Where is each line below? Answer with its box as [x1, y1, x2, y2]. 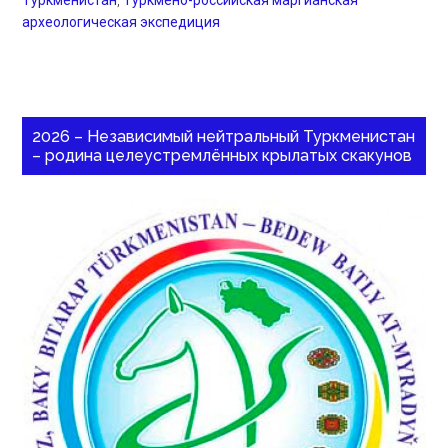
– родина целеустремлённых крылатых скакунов [32, 146, 413, 166]
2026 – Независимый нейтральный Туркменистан [32, 127, 416, 147]
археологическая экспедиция [22, 14, 221, 31]
